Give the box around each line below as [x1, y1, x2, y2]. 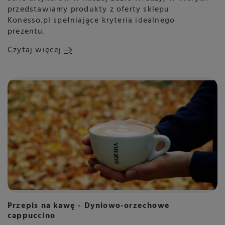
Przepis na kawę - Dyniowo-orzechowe [8, 199, 170, 213]
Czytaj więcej [8, 44, 62, 57]
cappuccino [8, 209, 55, 223]
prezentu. [8, 25, 45, 39]
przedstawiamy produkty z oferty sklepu [8, 3, 170, 17]
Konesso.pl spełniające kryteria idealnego [8, 14, 175, 28]
